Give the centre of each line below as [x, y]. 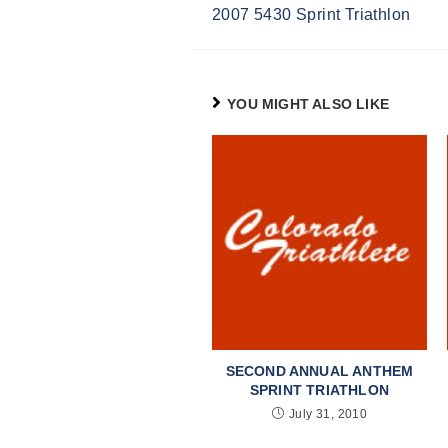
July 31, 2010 [328, 413]
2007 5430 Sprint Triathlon [311, 14]
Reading [251, 20]
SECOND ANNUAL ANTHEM [319, 370]
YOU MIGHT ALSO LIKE [308, 103]
